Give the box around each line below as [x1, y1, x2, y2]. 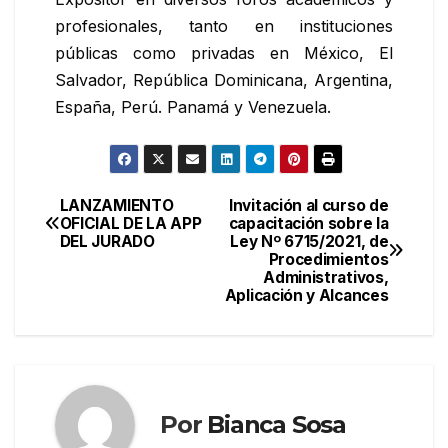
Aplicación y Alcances [224, 285, 389, 305]
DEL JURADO [59, 231, 155, 251]
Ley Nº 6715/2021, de [230, 231, 389, 251]
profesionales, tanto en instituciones [55, 16, 393, 37]
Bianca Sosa [207, 410, 347, 440]
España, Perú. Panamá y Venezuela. [55, 97, 331, 118]
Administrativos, [263, 267, 389, 287]
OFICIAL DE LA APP [59, 213, 202, 233]
